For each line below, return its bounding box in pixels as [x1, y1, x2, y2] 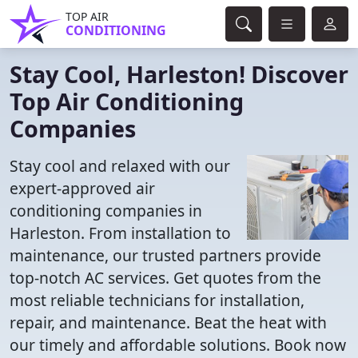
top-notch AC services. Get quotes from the [10, 267, 321, 288]
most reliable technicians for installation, [10, 289, 304, 311]
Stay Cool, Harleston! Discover [10, 58, 348, 89]
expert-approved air [10, 177, 155, 199]
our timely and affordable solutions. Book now [10, 334, 346, 356]
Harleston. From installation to [10, 222, 231, 244]
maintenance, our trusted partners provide [10, 245, 321, 266]
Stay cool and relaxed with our [10, 155, 230, 177]
